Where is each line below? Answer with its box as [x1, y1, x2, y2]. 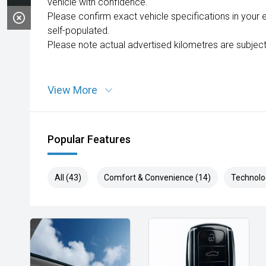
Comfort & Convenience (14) [104, 173, 211, 182]
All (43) [55, 173, 81, 182]
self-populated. [47, 25, 110, 36]
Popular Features [47, 133, 131, 145]
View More [47, 84, 97, 96]
